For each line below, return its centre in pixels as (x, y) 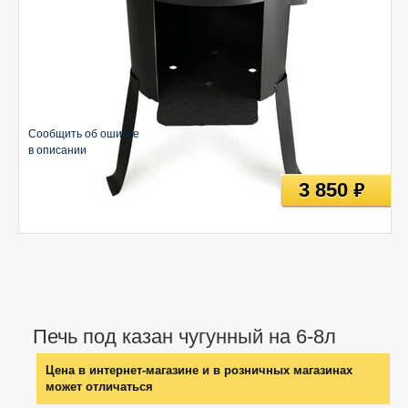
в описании (57, 150)
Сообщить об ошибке (84, 134)
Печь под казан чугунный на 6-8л (184, 337)
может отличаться (99, 387)
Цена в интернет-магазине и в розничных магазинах (199, 370)
